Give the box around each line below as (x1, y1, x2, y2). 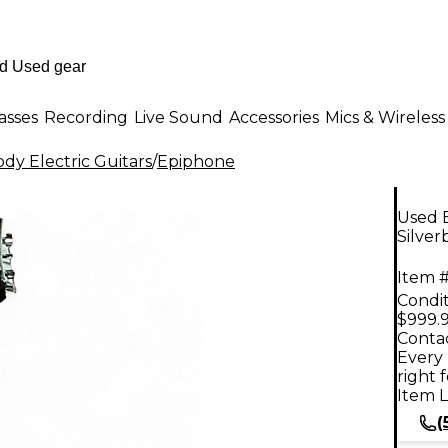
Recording (44, 107, 128, 127)
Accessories (229, 107, 319, 127)
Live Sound (134, 107, 223, 127)
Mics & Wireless (325, 107, 445, 127)
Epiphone (157, 152, 235, 171)
